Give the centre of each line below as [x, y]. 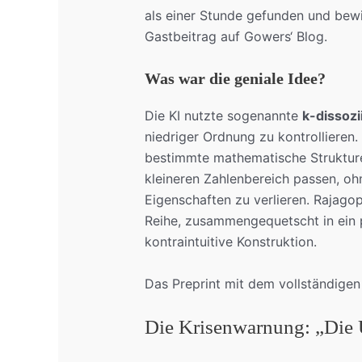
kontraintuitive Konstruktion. [230, 241]
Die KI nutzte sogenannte [223, 115]
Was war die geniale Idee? [235, 78]
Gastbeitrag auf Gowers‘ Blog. [236, 37]
